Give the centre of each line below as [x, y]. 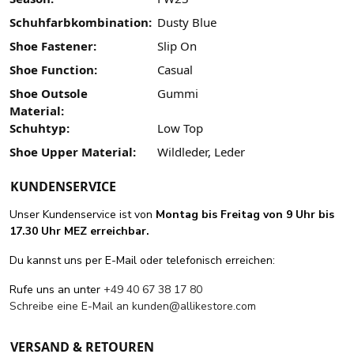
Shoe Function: [53, 70]
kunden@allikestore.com [194, 307]
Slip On [177, 46]
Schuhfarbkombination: [81, 23]
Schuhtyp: [40, 128]
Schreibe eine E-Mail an [71, 307]
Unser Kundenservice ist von [83, 215]
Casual [175, 70]
